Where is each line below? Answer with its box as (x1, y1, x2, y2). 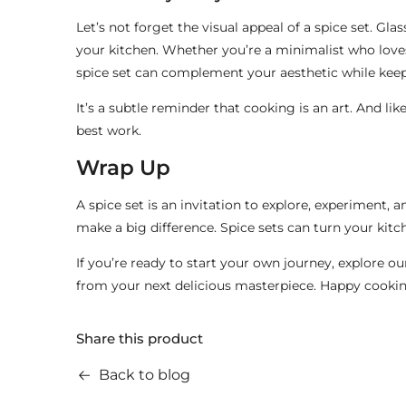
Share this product (75, 330, 203, 348)
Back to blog (98, 366, 190, 384)
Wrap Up (75, 155, 170, 181)
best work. (75, 122, 141, 140)
